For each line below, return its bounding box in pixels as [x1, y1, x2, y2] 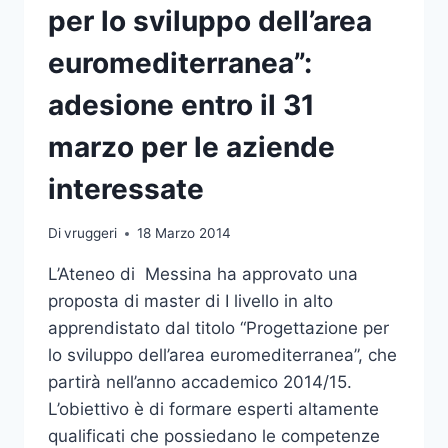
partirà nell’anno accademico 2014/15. [48, 372, 352, 393]
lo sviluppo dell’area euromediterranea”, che [48, 345, 397, 366]
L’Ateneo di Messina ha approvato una [48, 264, 358, 285]
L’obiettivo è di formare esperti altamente [48, 399, 379, 420]
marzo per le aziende [48, 129, 335, 164]
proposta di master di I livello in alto [48, 291, 333, 312]
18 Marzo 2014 [137, 225, 232, 242]
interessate [48, 171, 204, 206]
